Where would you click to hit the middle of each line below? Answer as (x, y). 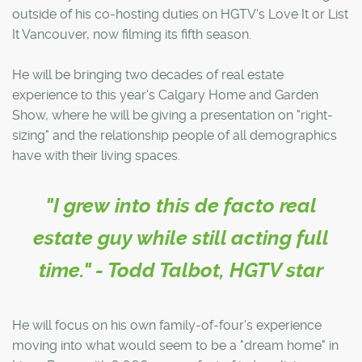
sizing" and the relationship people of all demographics (175, 135)
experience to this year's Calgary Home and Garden (165, 95)
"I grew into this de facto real (181, 205)
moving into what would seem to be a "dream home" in (175, 345)
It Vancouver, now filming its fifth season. (132, 34)
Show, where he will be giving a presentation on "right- (173, 115)
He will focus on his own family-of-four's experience (167, 325)
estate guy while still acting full (181, 238)
